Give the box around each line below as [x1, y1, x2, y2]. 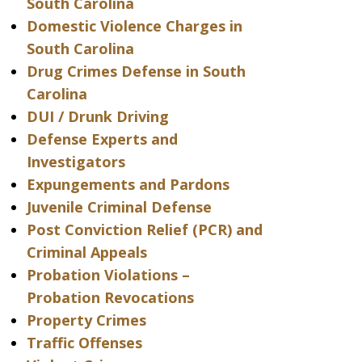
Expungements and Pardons [26, 175, 229, 194]
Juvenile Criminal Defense [26, 197, 212, 217]
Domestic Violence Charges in [26, 16, 242, 36]
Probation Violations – [26, 265, 190, 284]
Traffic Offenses [26, 333, 142, 352]
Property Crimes [26, 310, 146, 330]
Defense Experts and [26, 129, 178, 149]
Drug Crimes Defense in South [26, 61, 246, 81]
